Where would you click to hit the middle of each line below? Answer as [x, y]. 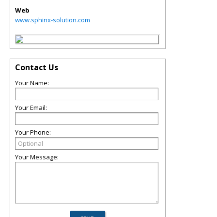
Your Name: [32, 83]
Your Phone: [33, 132]
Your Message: [37, 157]
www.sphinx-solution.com [53, 20]
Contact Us [37, 68]
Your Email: [31, 108]
